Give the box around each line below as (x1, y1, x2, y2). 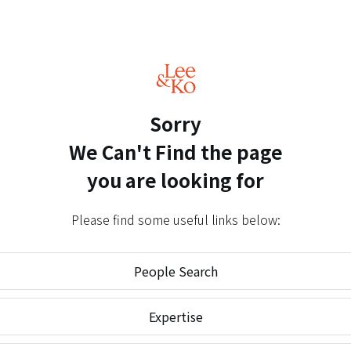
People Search (133, 261, 218, 280)
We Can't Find (68, 138, 201, 165)
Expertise (148, 306, 203, 326)
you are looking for (87, 166, 264, 194)
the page (200, 138, 283, 165)
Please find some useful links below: (71, 210, 280, 229)
